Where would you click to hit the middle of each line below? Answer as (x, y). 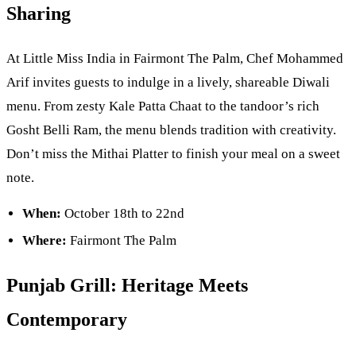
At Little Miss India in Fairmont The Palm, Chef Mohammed (175, 59)
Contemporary (67, 320)
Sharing (39, 14)
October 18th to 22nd (123, 214)
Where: (44, 241)
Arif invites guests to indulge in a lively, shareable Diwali (168, 83)
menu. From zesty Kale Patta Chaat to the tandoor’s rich (163, 106)
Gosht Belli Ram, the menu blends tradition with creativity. (171, 130)
